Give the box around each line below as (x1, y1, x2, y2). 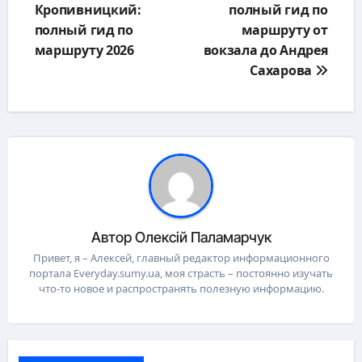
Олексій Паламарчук (134, 228, 271, 246)
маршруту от (241, 21, 328, 40)
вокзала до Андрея (203, 41, 328, 60)
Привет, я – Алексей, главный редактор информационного (32, 250, 330, 266)
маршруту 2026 (34, 41, 134, 60)
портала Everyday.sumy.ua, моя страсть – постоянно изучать (29, 266, 333, 281)
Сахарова (250, 61, 315, 80)
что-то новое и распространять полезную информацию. (38, 281, 324, 297)
